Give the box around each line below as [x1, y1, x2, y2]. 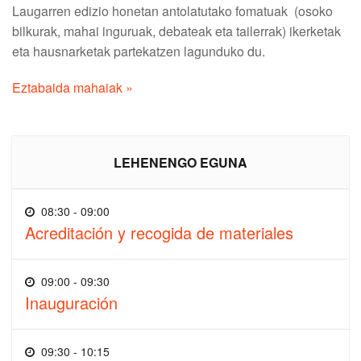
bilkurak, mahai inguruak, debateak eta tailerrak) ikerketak [12, 21, 341, 40]
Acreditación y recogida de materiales [25, 220, 293, 244]
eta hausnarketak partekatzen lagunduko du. [12, 41, 265, 60]
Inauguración [25, 290, 118, 314]
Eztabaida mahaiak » [12, 77, 133, 97]
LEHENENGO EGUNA [114, 152, 247, 172]
